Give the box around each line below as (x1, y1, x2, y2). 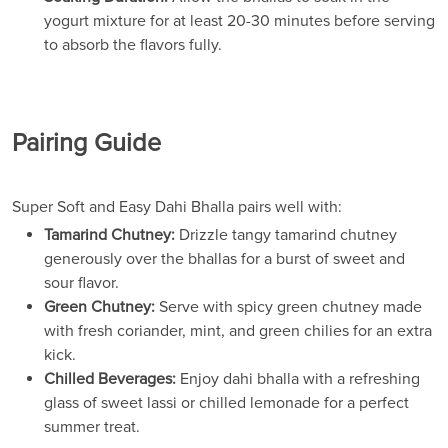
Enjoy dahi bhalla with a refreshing (176, 368, 420, 389)
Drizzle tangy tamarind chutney (175, 224, 397, 245)
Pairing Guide (12, 127, 161, 159)
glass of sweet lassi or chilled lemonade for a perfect (44, 392, 409, 413)
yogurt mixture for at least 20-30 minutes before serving (44, 10, 435, 31)
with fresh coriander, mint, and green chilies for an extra (44, 320, 432, 341)
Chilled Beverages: (44, 368, 176, 389)
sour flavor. (44, 272, 119, 293)
